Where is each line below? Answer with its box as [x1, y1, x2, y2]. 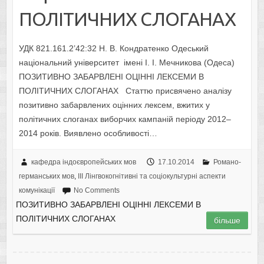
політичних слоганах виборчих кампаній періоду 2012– [18, 114, 231, 124]
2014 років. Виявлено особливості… [18, 128, 157, 138]
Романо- [213, 157, 241, 166]
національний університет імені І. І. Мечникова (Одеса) [18, 57, 239, 67]
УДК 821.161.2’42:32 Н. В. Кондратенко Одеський [18, 43, 209, 53]
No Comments [73, 186, 120, 194]
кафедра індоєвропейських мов [31, 157, 136, 166]
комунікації [18, 186, 55, 194]
